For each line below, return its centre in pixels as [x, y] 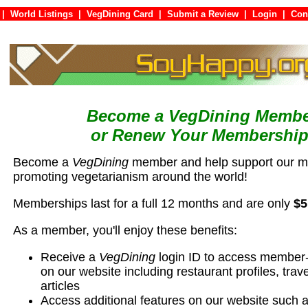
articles [60, 286]
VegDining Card [120, 14]
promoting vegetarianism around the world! [130, 177]
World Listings [41, 14]
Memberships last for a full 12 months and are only [153, 203]
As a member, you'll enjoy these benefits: [125, 230]
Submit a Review [202, 14]
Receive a [70, 257]
